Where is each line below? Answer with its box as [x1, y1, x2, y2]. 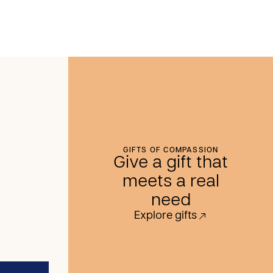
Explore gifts [133, 210, 197, 221]
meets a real [122, 174, 219, 190]
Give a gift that [113, 155, 228, 171]
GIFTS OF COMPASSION [122, 146, 219, 154]
